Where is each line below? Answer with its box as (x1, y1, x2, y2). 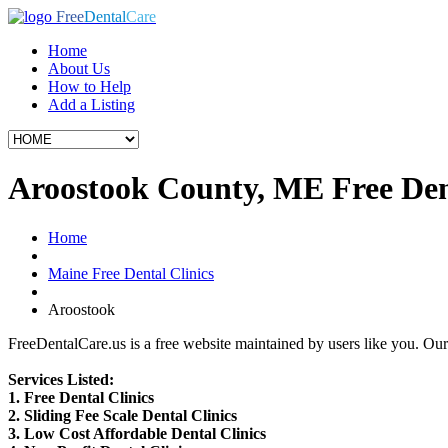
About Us (48, 60, 110, 77)
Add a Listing (48, 96, 135, 113)
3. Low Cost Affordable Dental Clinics (8, 424, 266, 442)
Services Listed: (8, 370, 114, 388)
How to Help (48, 78, 131, 95)
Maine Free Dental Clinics (48, 264, 214, 282)
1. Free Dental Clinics (8, 388, 154, 406)
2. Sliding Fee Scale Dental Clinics (8, 406, 237, 424)
